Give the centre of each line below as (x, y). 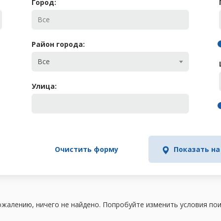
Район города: (58, 44)
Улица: (44, 86)
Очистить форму (87, 149)
